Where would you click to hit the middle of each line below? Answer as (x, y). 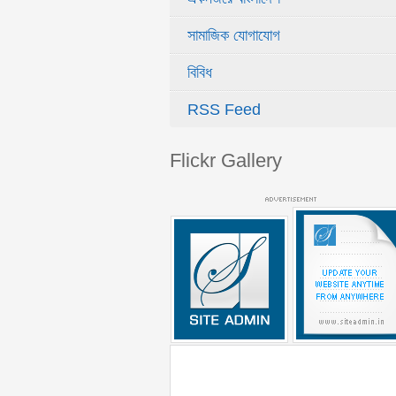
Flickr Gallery (226, 160)
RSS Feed (224, 110)
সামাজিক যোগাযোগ (234, 35)
